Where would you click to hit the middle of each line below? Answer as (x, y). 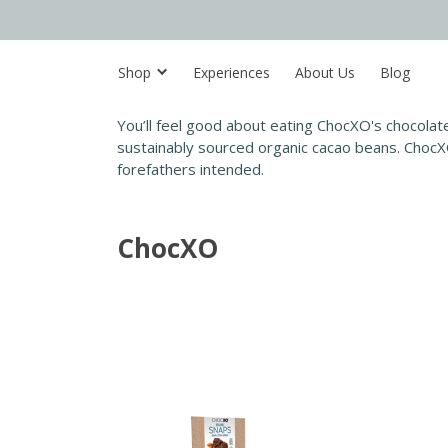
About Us (325, 72)
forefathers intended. (192, 169)
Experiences (231, 72)
